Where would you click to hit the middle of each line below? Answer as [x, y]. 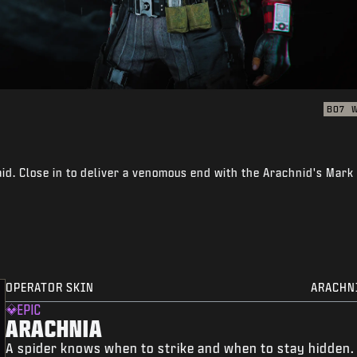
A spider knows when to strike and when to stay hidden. [180, 348]
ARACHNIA [55, 328]
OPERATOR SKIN [50, 288]
